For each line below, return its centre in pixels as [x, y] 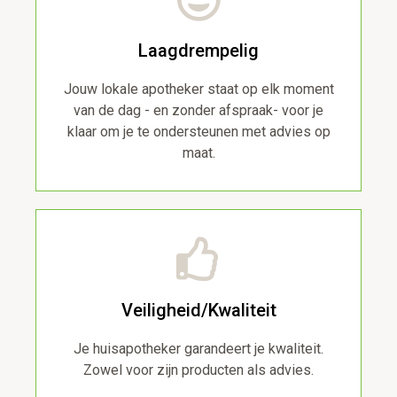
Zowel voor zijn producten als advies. [198, 370]
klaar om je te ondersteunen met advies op [198, 132]
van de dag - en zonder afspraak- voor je [198, 111]
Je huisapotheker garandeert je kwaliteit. [198, 349]
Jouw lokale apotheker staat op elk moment [198, 90]
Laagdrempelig [198, 51]
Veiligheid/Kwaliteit [198, 311]
